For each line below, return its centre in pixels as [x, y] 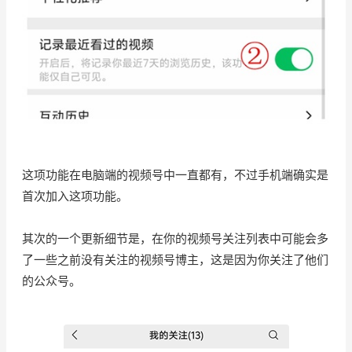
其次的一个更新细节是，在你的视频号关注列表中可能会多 [175, 238]
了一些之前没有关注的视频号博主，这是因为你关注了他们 [175, 259]
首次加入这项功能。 [75, 196]
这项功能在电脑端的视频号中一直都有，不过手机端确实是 [175, 174]
